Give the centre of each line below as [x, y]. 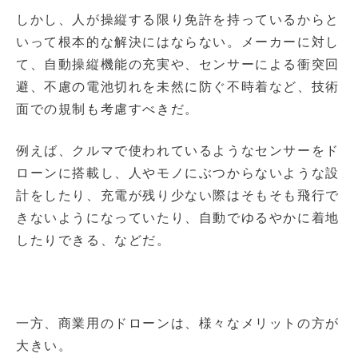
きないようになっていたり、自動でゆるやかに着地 [178, 217]
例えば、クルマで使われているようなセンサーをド [178, 150]
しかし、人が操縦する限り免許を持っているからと [178, 19]
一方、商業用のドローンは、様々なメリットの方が [178, 323]
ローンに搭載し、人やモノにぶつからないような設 [178, 173]
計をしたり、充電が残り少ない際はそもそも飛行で [178, 195]
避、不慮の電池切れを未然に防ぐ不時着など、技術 [178, 86]
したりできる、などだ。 [93, 240]
